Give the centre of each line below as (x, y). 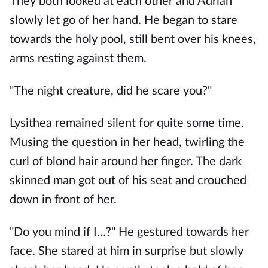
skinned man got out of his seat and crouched (128, 181)
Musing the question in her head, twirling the (127, 142)
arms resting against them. (80, 59)
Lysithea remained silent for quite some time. (127, 123)
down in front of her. (65, 200)
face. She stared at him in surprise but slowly (127, 251)
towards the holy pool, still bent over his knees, (133, 39)
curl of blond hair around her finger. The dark (126, 162)
